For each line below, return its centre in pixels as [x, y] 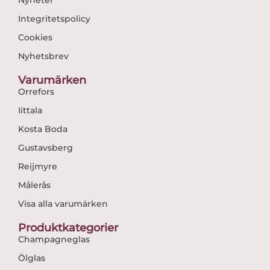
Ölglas [32, 258]
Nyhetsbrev [43, 56]
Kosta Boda [43, 129]
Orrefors [36, 91]
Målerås [34, 185]
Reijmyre [38, 166]
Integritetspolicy [54, 18]
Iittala [30, 110]
